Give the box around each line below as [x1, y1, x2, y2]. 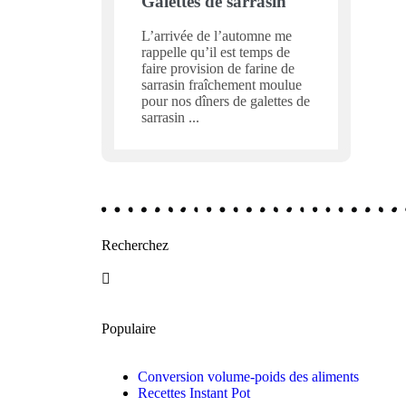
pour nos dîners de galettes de [140, 93, 310, 110]
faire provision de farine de [140, 61, 295, 77]
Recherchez [101, 237, 169, 254]
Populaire [101, 321, 156, 337]
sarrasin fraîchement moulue [140, 77, 302, 93]
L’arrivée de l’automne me [140, 28, 292, 44]
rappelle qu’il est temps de [140, 44, 290, 61]
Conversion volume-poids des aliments [138, 369, 359, 385]
